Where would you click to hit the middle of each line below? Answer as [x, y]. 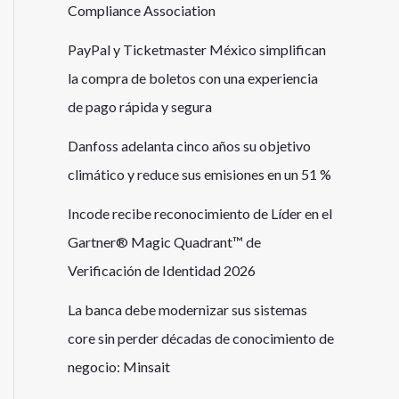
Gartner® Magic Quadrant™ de [164, 242]
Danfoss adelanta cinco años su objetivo [189, 146]
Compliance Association [142, 11]
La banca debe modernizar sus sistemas [187, 310]
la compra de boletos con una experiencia [193, 78]
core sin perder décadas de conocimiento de [201, 338]
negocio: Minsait [119, 367]
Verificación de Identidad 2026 [162, 271]
